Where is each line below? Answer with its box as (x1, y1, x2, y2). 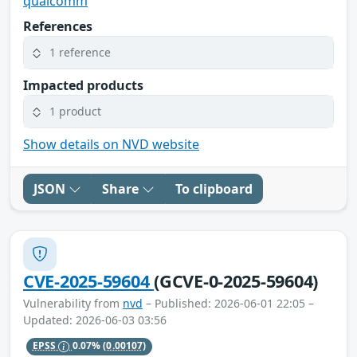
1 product (49, 104, 101, 120)
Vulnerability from (23, 295, 123, 311)
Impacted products (23, 76, 143, 94)
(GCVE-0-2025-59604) (154, 269, 319, 292)
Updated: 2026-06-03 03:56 (23, 312, 167, 328)
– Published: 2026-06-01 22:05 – (143, 295, 314, 311)
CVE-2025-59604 (23, 269, 155, 292)
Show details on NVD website (23, 135, 199, 153)
